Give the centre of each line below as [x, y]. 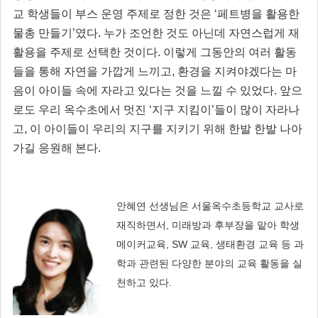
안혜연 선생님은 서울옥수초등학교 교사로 [210, 205]
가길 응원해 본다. [57, 148]
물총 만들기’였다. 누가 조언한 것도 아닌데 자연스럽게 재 [156, 33]
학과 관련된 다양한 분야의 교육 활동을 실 [209, 263]
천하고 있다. [144, 282]
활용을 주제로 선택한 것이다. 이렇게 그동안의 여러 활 [149, 52]
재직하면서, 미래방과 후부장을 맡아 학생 [208, 225]
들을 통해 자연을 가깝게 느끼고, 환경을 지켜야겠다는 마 [155, 71]
